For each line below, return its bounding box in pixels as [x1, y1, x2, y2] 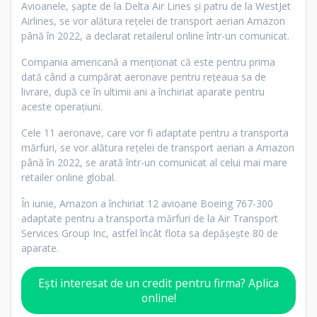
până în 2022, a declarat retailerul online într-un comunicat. [21, 29, 289, 43]
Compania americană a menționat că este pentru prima [21, 55, 275, 69]
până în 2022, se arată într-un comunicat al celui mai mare [21, 156, 287, 170]
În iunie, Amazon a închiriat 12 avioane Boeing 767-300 [21, 197, 273, 211]
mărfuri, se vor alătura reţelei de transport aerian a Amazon [21, 141, 294, 155]
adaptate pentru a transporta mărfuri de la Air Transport [21, 212, 278, 226]
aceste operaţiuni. [21, 100, 103, 114]
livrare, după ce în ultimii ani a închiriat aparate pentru [21, 85, 265, 99]
